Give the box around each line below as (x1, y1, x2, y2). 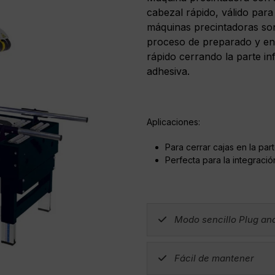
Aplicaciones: (147, 117, 200, 127)
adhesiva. (147, 65, 190, 77)
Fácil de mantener (174, 252, 254, 264)
